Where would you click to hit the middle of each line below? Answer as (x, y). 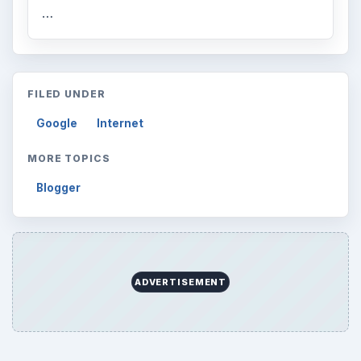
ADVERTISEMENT (180, 282)
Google (57, 124)
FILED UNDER (66, 94)
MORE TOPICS (69, 159)
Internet (120, 124)
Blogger (59, 188)
